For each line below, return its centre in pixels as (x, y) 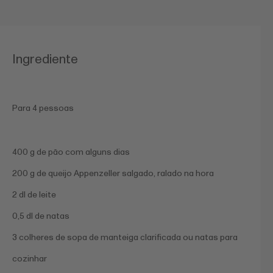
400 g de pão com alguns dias (71, 152)
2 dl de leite (34, 194)
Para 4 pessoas (43, 108)
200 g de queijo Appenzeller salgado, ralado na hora (113, 173)
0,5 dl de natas (41, 216)
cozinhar (30, 258)
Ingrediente (45, 59)
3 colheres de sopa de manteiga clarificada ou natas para (125, 237)
